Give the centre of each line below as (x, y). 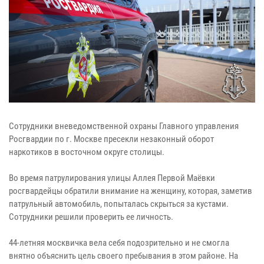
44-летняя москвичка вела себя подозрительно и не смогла (119, 242)
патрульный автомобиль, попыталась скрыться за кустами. (119, 204)
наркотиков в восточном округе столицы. (87, 152)
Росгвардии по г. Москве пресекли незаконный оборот (111, 139)
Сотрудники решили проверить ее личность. (91, 217)
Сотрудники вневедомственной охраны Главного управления (124, 126)
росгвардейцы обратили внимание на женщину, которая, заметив (131, 191)
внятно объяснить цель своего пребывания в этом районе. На (123, 255)
